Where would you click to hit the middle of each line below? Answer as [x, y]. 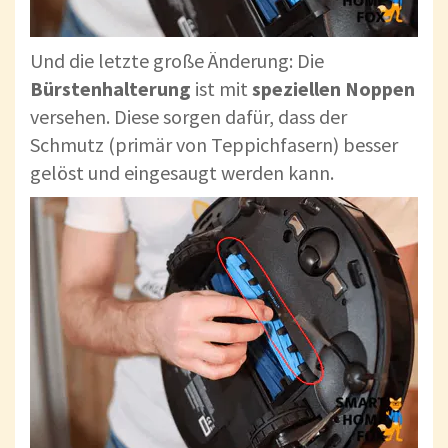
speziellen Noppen [333, 89]
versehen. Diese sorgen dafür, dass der [188, 117]
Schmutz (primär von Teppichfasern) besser [214, 145]
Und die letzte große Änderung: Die [177, 61]
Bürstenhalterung [110, 89]
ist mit [221, 89]
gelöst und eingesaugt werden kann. [182, 173]
